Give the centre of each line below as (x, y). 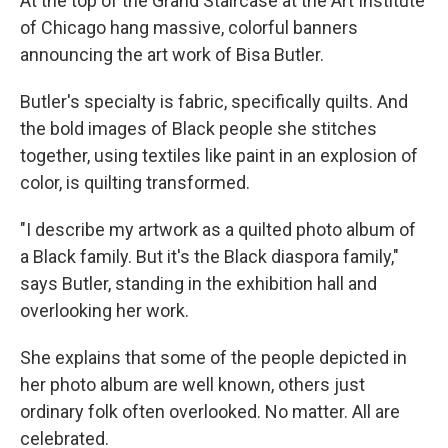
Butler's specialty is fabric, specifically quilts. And (214, 102)
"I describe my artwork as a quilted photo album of (218, 230)
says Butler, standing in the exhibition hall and (198, 284)
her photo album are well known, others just (192, 385)
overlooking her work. (104, 311)
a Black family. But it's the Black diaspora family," (209, 257)
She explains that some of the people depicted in (213, 358)
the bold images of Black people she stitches (198, 129)
